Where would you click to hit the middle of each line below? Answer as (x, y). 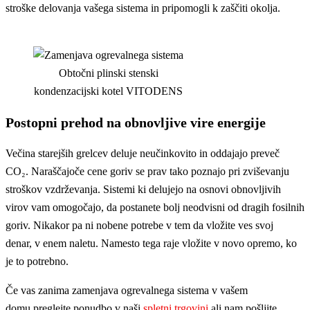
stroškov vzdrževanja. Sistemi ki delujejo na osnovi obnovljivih (143, 190)
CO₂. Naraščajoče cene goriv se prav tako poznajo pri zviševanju (147, 172)
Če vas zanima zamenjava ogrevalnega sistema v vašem (127, 291)
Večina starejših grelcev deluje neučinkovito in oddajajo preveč (143, 154)
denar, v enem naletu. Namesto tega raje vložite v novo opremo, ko (151, 244)
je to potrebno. (37, 262)
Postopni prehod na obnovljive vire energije (136, 123)
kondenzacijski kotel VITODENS (108, 91)
